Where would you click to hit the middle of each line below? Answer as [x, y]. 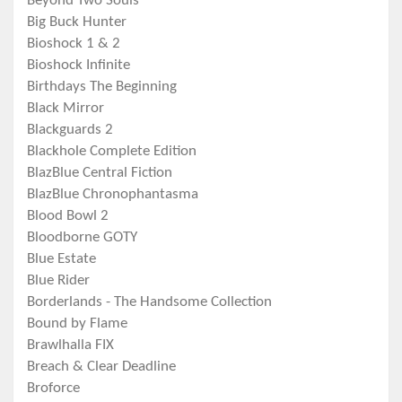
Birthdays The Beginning [102, 87]
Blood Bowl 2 [68, 216]
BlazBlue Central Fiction [100, 173]
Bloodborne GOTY [82, 238]
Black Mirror [66, 109]
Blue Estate [61, 259]
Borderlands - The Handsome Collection [149, 302]
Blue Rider [58, 281]
